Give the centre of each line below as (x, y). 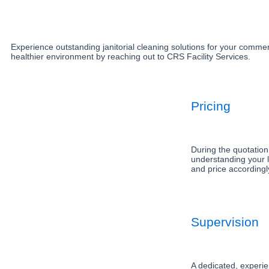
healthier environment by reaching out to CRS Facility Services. (131, 56)
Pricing (210, 106)
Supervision (225, 222)
